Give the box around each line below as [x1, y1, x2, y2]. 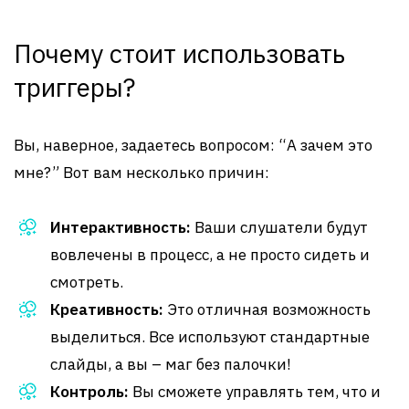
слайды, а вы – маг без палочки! [50, 354, 291, 374]
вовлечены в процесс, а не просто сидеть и [50, 245, 370, 265]
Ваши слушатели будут [191, 217, 368, 237]
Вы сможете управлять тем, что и [129, 382, 381, 402]
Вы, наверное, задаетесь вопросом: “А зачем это [14, 135, 372, 155]
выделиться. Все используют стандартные [50, 327, 370, 347]
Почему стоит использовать [14, 37, 345, 70]
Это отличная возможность [163, 299, 371, 320]
